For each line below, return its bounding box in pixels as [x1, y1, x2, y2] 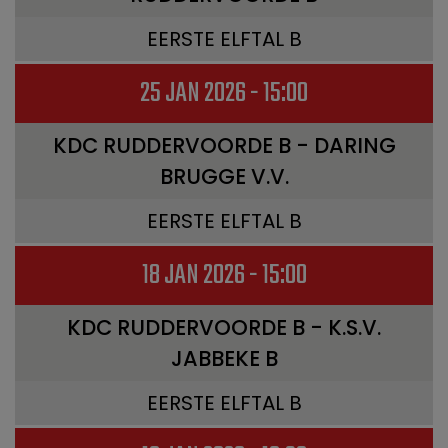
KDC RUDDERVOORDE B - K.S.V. [67, 313, 381, 342]
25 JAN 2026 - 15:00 [140, 72, 308, 115]
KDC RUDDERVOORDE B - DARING [52, 131, 396, 160]
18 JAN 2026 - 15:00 [141, 254, 307, 297]
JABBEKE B [170, 344, 278, 373]
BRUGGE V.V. [159, 162, 289, 191]
